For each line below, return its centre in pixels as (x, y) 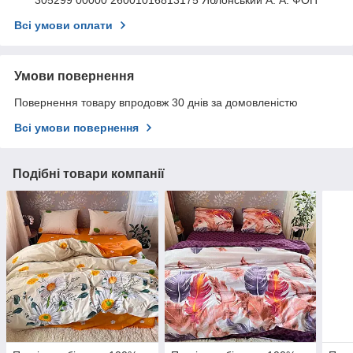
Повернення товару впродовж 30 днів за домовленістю (156, 102)
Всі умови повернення (76, 127)
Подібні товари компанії (89, 173)
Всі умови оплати (63, 25)
